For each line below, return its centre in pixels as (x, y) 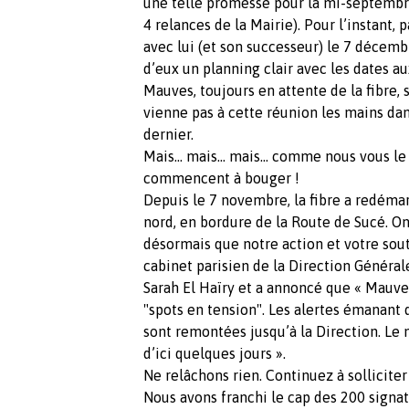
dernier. (168, 134)
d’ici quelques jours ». (215, 353)
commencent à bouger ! (221, 178)
